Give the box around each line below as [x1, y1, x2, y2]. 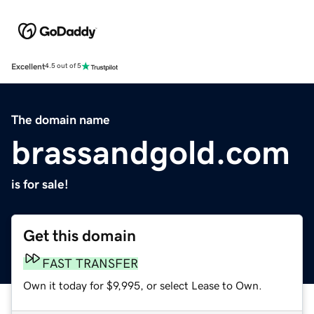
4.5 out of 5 [45, 62, 81, 70]
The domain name [11, 113, 110, 126]
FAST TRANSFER [42, 257, 138, 270]
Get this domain [23, 227, 136, 244]
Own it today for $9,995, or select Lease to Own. [23, 279, 262, 291]
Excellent [11, 62, 45, 71]
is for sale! [11, 177, 69, 191]
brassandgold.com [11, 135, 290, 169]
